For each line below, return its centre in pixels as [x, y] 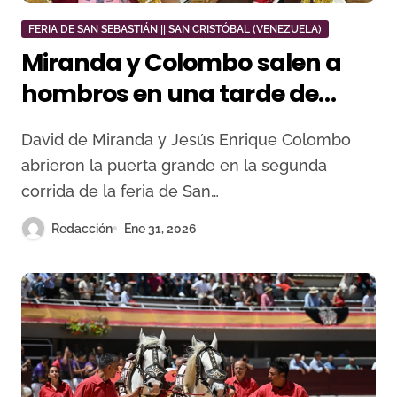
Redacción [82, 228]
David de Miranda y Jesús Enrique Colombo [27, 140]
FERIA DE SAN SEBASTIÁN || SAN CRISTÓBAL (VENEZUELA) [175, 29]
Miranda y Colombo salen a [181, 62]
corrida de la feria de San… [120, 191]
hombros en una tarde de [170, 93]
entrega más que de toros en [188, 125]
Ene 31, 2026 [160, 228]
